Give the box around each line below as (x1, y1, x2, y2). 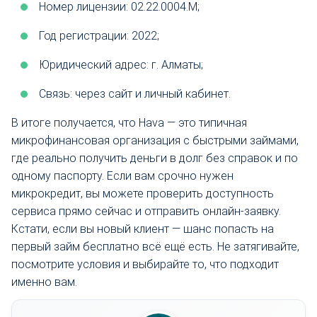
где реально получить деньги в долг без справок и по (11, 151, 298, 165)
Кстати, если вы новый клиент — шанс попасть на (11, 221, 274, 236)
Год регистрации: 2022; (39, 28, 159, 42)
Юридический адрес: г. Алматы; (39, 57, 203, 71)
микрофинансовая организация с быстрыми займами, (11, 133, 299, 147)
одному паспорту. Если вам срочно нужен (11, 168, 234, 183)
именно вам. (11, 275, 77, 289)
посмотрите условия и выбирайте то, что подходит (11, 257, 279, 271)
